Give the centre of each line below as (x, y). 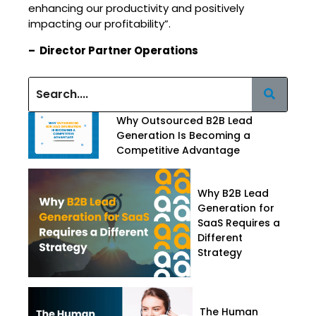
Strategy (220, 252)
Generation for (236, 208)
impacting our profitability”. (99, 23)
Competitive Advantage (178, 150)
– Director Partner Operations (114, 50)
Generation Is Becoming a (183, 135)
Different (220, 237)
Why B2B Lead (233, 193)
